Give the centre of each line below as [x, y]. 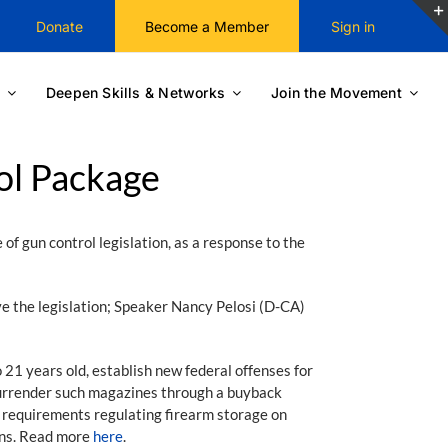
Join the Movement [336, 92]
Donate [59, 26]
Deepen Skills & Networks [135, 92]
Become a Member [206, 26]
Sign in [352, 26]
